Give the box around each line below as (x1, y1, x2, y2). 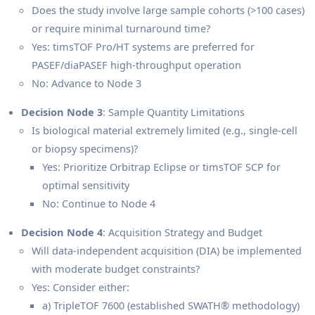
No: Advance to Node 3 (32, 76, 141, 91)
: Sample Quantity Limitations (103, 105, 245, 120)
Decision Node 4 (21, 225, 103, 240)
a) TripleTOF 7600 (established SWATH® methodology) (42, 298, 300, 313)
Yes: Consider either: (32, 280, 129, 295)
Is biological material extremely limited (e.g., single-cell (32, 123, 297, 138)
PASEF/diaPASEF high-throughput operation (32, 58, 241, 72)
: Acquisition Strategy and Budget (103, 225, 262, 240)
